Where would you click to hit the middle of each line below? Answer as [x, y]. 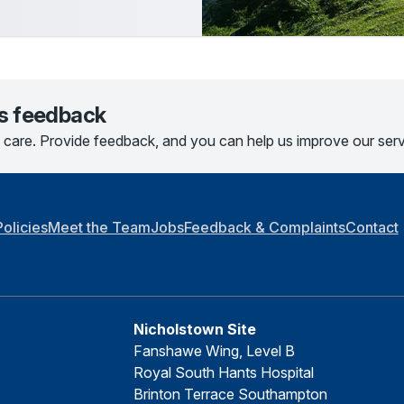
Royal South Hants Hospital [224, 372]
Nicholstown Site [195, 329]
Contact [372, 227]
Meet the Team [99, 227]
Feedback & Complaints [264, 227]
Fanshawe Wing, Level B [214, 351]
